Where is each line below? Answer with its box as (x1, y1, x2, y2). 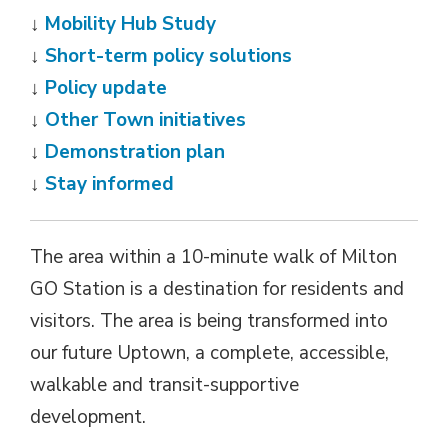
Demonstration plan (45, 139, 225, 165)
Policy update (45, 75, 167, 101)
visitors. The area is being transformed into (30, 308, 388, 334)
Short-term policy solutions (45, 43, 292, 69)
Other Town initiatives (45, 107, 246, 133)
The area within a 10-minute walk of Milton (30, 244, 397, 270)
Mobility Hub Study (45, 11, 216, 37)
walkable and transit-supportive (30, 372, 299, 398)
